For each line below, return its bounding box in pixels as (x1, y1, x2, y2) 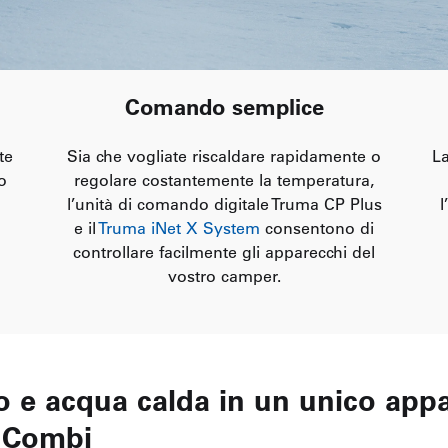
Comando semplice (124, 92, 324, 121)
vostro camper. (167, 265, 281, 286)
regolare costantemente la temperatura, (74, 169, 374, 190)
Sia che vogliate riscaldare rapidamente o (67, 145, 381, 166)
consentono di (260, 217, 374, 238)
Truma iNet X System (98, 217, 260, 238)
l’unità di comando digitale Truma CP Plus (66, 193, 382, 214)
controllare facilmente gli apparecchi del (73, 241, 375, 262)
